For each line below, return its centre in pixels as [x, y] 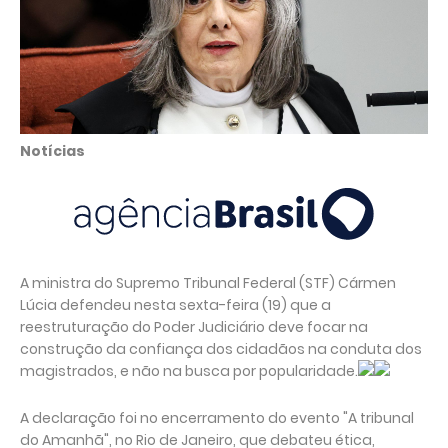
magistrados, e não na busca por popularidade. [189, 371]
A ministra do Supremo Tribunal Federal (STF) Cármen [208, 283]
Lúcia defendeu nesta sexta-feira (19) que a [175, 305]
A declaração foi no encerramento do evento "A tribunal [217, 418]
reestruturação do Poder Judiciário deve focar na [194, 327]
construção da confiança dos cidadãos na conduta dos [221, 349]
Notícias [52, 151]
